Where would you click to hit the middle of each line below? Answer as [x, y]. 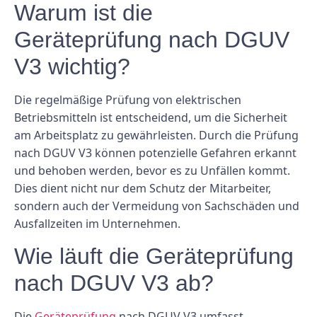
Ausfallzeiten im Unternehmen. [97, 223]
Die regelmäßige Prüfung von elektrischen [128, 99]
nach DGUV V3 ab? [114, 283]
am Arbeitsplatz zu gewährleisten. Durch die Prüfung [156, 135]
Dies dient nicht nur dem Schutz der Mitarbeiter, [143, 188]
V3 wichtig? [72, 66]
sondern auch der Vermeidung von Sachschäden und [157, 206]
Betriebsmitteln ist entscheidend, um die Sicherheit [151, 117]
